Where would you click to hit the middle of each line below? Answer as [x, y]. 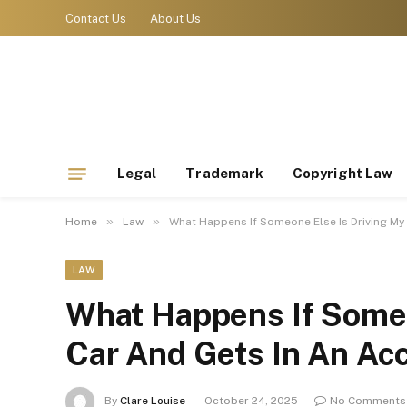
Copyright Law [343, 173]
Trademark [225, 173]
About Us [175, 18]
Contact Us [96, 18]
